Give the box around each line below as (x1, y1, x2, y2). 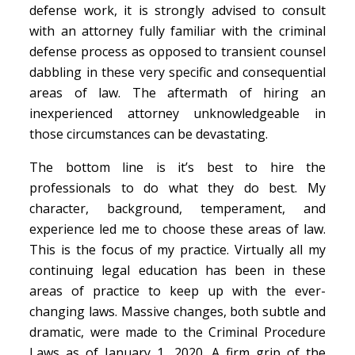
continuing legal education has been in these (29, 261, 326, 279)
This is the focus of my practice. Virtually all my (29, 241, 326, 258)
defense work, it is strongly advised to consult (29, 2, 326, 19)
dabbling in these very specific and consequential (29, 63, 326, 81)
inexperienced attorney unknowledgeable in (29, 105, 326, 122)
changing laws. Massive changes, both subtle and (29, 303, 326, 320)
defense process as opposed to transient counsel (29, 43, 326, 60)
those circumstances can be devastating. (29, 125, 268, 143)
